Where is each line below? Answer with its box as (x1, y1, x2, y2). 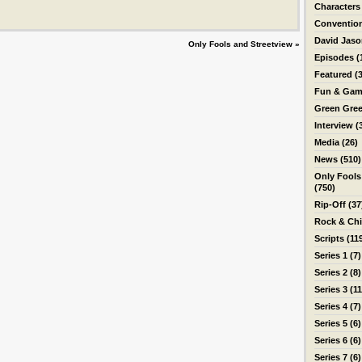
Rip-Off (314, 200, 346, 209)
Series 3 (314, 284, 347, 294)
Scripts (314, 234, 344, 243)
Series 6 (314, 335, 347, 345)
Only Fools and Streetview (188, 40, 293, 49)
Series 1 (314, 250, 347, 260)
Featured (314, 69, 352, 79)
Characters (314, 2, 360, 11)
